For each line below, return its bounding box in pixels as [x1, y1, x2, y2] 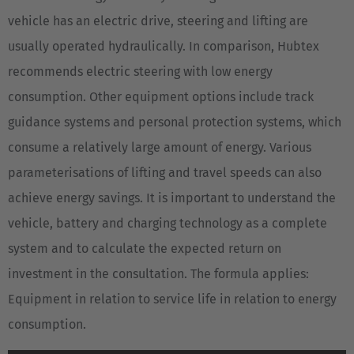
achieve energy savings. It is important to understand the [8, 190, 336, 206]
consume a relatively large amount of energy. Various [8, 140, 311, 156]
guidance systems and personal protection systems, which [8, 115, 341, 130]
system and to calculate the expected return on [8, 241, 281, 257]
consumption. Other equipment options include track [8, 89, 314, 105]
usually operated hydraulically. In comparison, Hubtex [8, 39, 319, 55]
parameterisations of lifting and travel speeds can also [8, 165, 322, 181]
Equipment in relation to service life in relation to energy [8, 292, 337, 307]
